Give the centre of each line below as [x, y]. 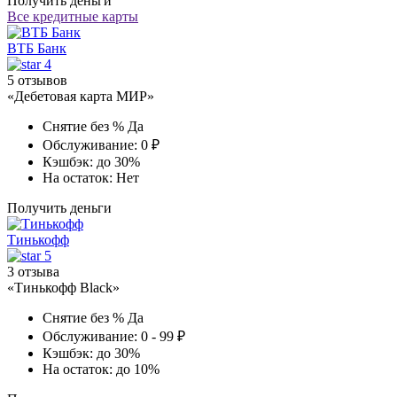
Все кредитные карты [73, 16]
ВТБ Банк [37, 48]
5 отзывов [37, 80]
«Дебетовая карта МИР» [81, 96]
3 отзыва [33, 271]
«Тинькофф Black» [63, 287]
